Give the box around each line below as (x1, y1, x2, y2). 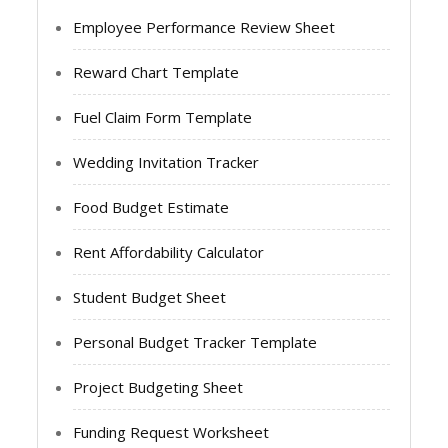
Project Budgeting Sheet (73, 376, 244, 397)
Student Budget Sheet (73, 286, 227, 307)
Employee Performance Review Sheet (73, 16, 336, 37)
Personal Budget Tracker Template (73, 331, 318, 352)
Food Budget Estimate (73, 196, 230, 217)
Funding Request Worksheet (73, 421, 270, 442)
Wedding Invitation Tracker (73, 151, 260, 172)
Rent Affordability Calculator (73, 241, 265, 262)
